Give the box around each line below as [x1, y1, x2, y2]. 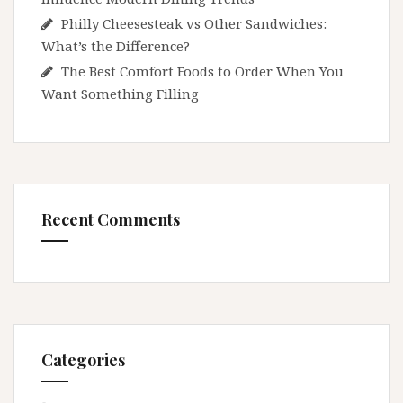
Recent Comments [41, 209, 180, 231]
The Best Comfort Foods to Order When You [61, 62, 344, 81]
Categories [41, 349, 125, 372]
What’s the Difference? [41, 37, 190, 56]
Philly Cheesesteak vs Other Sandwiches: [61, 14, 327, 33]
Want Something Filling [41, 85, 199, 103]
